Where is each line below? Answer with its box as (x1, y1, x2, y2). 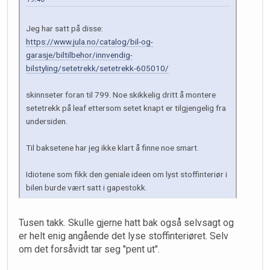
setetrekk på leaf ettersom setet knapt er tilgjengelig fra (26, 103, 226, 113)
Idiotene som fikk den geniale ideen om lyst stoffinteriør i (26, 169, 227, 180)
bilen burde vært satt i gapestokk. (26, 183, 147, 193)
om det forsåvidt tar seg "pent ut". (19, 243, 160, 256)
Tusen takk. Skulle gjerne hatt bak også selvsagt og (19, 217, 234, 229)
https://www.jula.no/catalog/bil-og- (26, 37, 153, 47)
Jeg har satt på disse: (26, 24, 103, 34)
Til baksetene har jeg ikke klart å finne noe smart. (26, 143, 199, 153)
